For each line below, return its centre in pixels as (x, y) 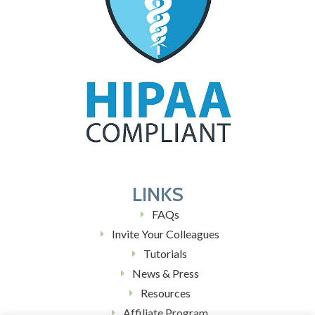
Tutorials (166, 253)
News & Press (165, 273)
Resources (165, 292)
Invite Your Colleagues (165, 233)
